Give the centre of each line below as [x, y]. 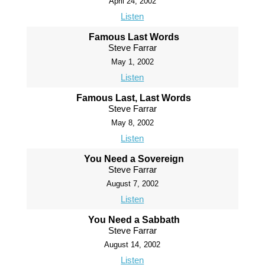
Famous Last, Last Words [134, 98]
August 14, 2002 [132, 245]
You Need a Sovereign [134, 159]
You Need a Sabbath [134, 220]
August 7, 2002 [132, 184]
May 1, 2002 [132, 62]
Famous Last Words [134, 37]
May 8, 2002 [132, 123]
